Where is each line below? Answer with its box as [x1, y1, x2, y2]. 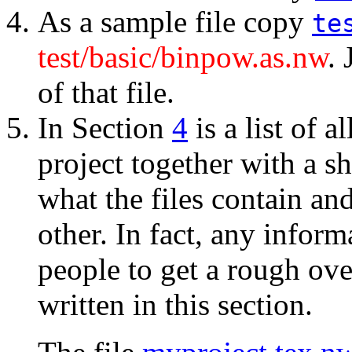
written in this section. [38, 288, 313, 322]
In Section [38, 111, 172, 145]
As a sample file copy [38, 5, 312, 39]
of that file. [38, 75, 174, 110]
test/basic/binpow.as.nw [38, 40, 328, 75]
